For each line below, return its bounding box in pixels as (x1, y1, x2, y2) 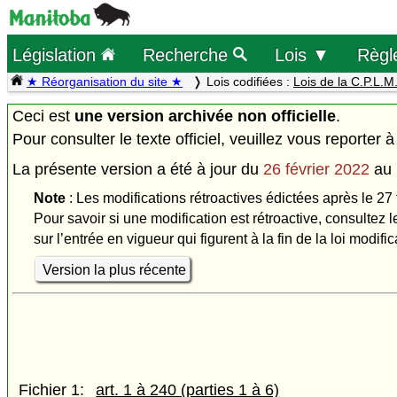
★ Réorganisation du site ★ (27, 74, 183, 89)
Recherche (143, 43, 234, 65)
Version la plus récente (42, 261, 186, 277)
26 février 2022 (263, 160, 370, 179)
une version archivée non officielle (74, 106, 336, 125)
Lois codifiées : (206, 74, 293, 89)
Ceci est (12, 106, 74, 125)
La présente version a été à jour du (12, 160, 263, 179)
